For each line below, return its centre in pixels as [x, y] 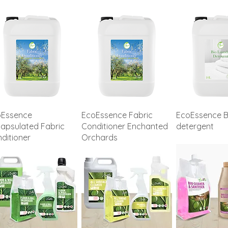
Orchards [99, 137]
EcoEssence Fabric [117, 115]
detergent [195, 126]
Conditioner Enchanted [124, 126]
